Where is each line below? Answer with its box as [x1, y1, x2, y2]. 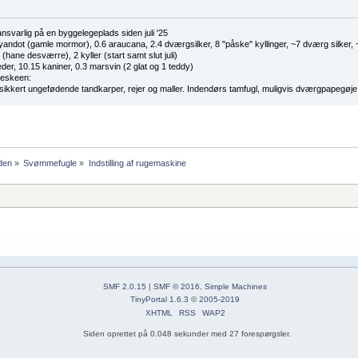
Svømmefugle [23, 158, 78, 169]
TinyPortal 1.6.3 [130, 295, 189, 304]
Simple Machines [205, 282, 267, 292]
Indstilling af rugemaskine [88, 158, 186, 169]
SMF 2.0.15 [103, 282, 146, 292]
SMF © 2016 [153, 282, 200, 292]
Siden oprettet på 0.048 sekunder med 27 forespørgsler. [83, 329, 291, 339]
